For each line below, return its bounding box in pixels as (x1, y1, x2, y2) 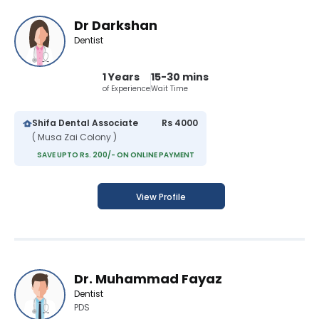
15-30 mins (150, 70, 209, 85)
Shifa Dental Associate (32, 117, 138, 130)
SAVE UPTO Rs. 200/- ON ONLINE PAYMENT (37, 150, 194, 161)
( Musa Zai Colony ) (32, 131, 117, 144)
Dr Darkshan (74, 16, 157, 35)
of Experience (102, 83, 150, 95)
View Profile (136, 191, 186, 204)
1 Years (102, 70, 140, 85)
